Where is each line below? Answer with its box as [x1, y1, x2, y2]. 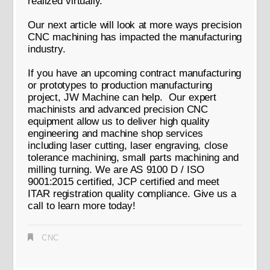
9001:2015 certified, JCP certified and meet [28, 175, 219, 187]
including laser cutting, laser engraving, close [28, 139, 228, 151]
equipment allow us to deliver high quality [28, 115, 210, 127]
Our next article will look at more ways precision [28, 19, 242, 31]
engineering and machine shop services [28, 127, 204, 139]
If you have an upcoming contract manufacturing [28, 67, 242, 79]
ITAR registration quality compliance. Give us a [28, 187, 237, 199]
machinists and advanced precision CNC [28, 103, 209, 115]
